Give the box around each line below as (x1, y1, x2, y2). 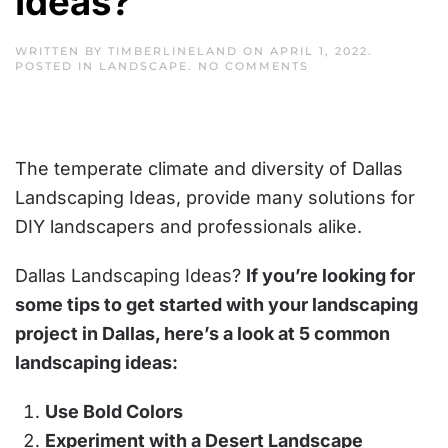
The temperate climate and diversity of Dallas (15, 158, 403, 179)
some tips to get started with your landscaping (15, 294, 418, 315)
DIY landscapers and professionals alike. (15, 216, 362, 237)
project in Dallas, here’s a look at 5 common (15, 323, 390, 344)
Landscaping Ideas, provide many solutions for (15, 187, 415, 208)
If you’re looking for (246, 265, 415, 286)
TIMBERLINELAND (108, 44, 238, 58)
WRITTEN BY (15, 44, 108, 58)
